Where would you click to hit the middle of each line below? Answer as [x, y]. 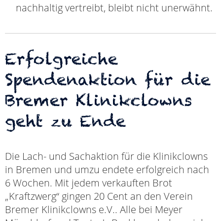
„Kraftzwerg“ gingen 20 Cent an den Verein [99, 196]
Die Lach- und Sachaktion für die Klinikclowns [106, 156]
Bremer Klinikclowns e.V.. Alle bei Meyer [94, 209]
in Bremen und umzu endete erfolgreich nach [107, 169]
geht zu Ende [65, 121]
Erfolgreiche [61, 58]
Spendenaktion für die [108, 79]
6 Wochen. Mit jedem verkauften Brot [89, 183]
